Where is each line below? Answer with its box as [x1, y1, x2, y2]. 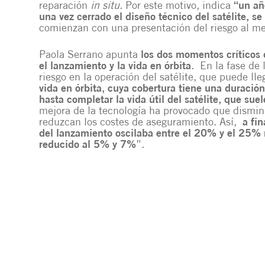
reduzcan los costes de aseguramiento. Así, [39, 117, 243, 128]
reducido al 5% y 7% [39, 140, 136, 151]
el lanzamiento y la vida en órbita [39, 61, 191, 72]
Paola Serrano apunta [39, 50, 141, 61]
